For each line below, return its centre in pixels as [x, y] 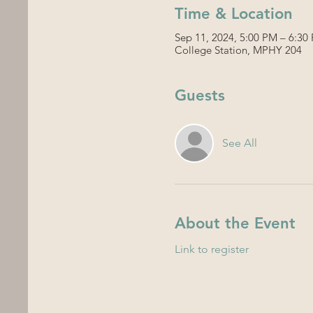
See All [240, 143]
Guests [200, 95]
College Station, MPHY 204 [239, 50]
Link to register [212, 249]
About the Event [235, 223]
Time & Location [234, 13]
